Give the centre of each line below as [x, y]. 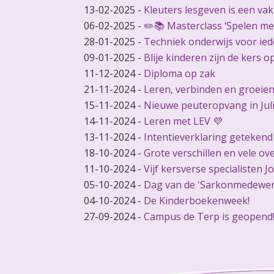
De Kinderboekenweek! [196, 201]
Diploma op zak [179, 73]
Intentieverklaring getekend [208, 137]
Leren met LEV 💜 [183, 121]
